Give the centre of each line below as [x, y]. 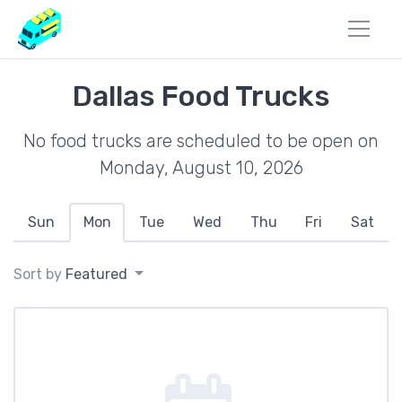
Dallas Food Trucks [201, 96]
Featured [96, 274]
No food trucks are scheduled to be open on [201, 141]
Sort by [39, 274]
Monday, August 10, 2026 [201, 168]
